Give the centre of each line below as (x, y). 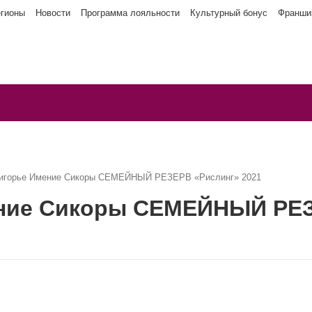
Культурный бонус (229, 13)
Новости (53, 13)
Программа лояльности (130, 13)
